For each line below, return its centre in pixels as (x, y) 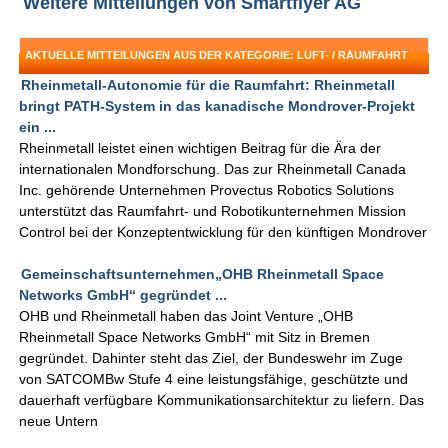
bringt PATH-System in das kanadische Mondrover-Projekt (217, 106)
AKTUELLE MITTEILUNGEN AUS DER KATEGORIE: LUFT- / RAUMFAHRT (217, 55)
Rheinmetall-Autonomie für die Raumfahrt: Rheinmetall (208, 85)
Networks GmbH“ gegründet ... (123, 295)
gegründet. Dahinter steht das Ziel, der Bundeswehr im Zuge (211, 358)
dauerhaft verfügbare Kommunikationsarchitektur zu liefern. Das (222, 400)
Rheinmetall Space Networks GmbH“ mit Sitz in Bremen (195, 337)
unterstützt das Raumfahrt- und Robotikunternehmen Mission (213, 211)
